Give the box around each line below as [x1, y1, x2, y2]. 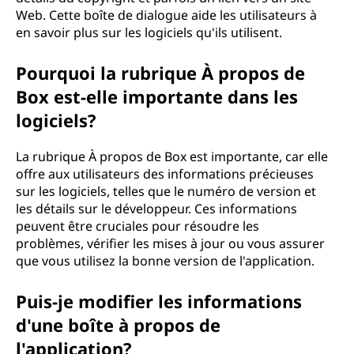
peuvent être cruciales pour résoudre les [16, 217, 259, 235]
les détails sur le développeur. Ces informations [16, 200, 297, 217]
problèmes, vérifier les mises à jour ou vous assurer [16, 235, 325, 252]
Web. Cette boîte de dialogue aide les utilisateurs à [16, 6, 317, 24]
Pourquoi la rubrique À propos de [16, 61, 305, 85]
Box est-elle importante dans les [16, 85, 298, 108]
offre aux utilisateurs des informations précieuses [16, 165, 314, 183]
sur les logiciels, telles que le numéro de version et [16, 183, 316, 200]
